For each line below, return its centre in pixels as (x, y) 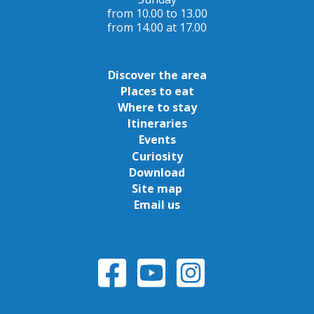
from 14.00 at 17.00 (157, 27)
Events (157, 140)
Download (157, 172)
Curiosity (157, 156)
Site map (157, 189)
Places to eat (157, 91)
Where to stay (157, 108)
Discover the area (157, 75)
